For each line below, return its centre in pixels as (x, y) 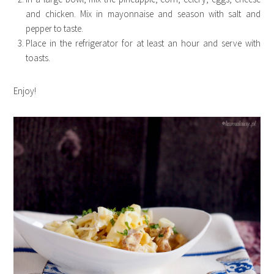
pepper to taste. (55, 29)
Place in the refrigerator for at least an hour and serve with (143, 43)
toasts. (38, 58)
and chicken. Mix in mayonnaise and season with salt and (143, 14)
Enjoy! (25, 91)
